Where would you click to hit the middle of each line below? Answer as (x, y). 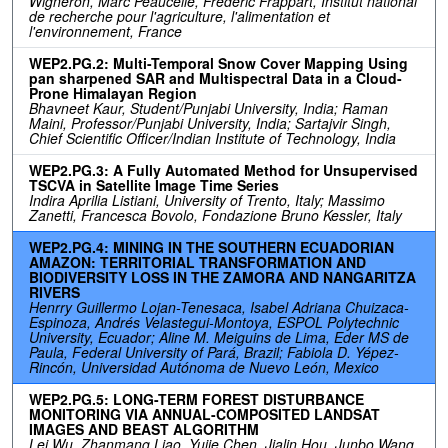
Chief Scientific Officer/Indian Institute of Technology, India (212, 137)
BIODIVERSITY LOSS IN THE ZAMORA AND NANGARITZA (222, 276)
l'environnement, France (105, 30)
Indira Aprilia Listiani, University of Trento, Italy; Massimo (207, 199)
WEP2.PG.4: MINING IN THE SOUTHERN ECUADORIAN (211, 246)
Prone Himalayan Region (113, 92)
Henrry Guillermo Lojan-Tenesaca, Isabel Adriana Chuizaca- (219, 306)
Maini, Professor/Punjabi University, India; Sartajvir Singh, (210, 122)
